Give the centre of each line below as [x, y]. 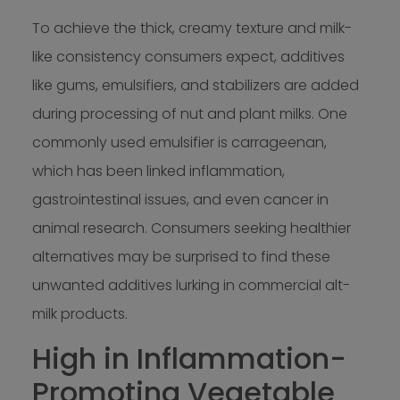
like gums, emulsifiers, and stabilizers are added [195, 86]
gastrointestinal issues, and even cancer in [180, 200]
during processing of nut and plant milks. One [189, 114]
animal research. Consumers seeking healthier [191, 229]
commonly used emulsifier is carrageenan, [179, 143]
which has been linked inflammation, [158, 171]
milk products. [79, 314]
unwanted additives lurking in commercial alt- [191, 286]
